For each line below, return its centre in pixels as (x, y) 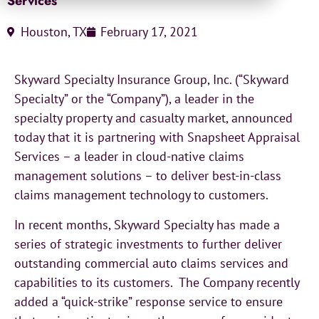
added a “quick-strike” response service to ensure (148, 301)
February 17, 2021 (149, 32)
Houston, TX (54, 32)
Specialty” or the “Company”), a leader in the (134, 99)
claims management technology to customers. (141, 195)
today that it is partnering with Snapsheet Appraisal (157, 137)
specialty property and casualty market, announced (153, 118)
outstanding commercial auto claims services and (151, 263)
